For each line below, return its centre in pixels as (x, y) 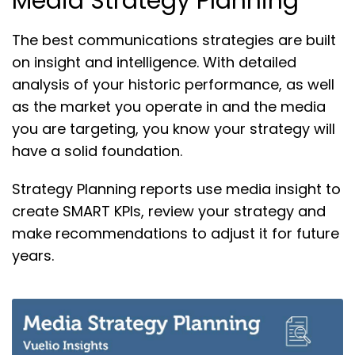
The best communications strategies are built (174, 40)
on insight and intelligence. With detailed (154, 62)
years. (33, 255)
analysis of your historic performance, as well (173, 84)
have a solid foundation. (99, 151)
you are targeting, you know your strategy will (174, 128)
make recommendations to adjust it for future (176, 233)
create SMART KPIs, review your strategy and (169, 211)
